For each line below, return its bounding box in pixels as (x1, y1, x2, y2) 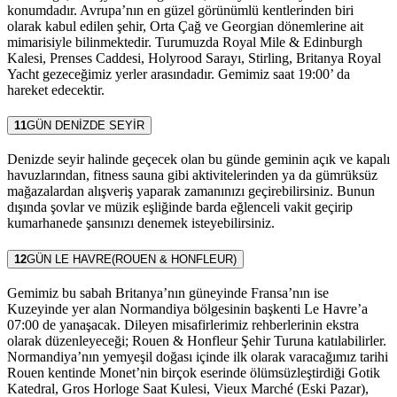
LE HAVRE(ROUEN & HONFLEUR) (55, 252, 237, 266)
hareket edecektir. (7, 82, 105, 97)
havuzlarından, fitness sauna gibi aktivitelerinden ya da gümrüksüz (7, 167, 378, 183)
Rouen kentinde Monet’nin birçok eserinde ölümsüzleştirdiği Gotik (7, 364, 380, 380)
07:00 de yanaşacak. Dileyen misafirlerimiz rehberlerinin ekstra (7, 316, 359, 332)
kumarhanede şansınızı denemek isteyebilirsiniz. (7, 215, 275, 231)
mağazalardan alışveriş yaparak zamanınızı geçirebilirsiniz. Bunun (7, 183, 375, 199)
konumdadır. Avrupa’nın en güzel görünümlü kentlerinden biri (7, 2, 354, 18)
